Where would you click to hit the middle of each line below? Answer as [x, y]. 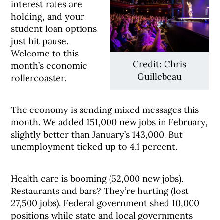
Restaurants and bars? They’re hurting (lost [100, 191]
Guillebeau [159, 77]
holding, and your [48, 16]
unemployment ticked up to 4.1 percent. [94, 147]
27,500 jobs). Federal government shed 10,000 [105, 203]
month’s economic [49, 66]
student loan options [54, 29]
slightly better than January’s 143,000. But [97, 134]
